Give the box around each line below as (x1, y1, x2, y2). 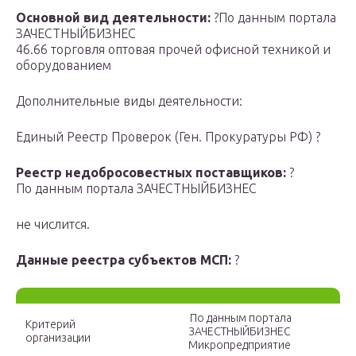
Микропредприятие (188, 339, 291, 352)
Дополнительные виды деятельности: (16, 94, 242, 109)
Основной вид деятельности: (16, 10, 211, 25)
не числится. (16, 217, 90, 232)
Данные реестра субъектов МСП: (16, 253, 231, 268)
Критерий (25, 318, 75, 331)
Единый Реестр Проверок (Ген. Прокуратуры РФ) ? (16, 130, 320, 145)
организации (25, 331, 93, 345)
